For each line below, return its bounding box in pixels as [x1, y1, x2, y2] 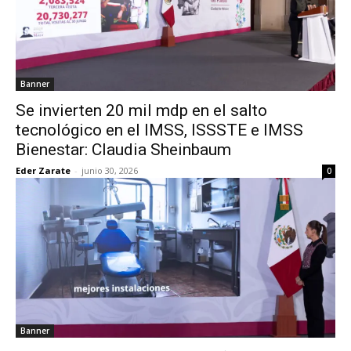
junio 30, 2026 [81, 165, 138, 176]
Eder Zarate [16, 165, 71, 176]
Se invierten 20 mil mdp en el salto [16, 101, 267, 120]
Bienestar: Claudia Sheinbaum [16, 140, 231, 159]
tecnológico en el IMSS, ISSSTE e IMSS [16, 121, 303, 139]
